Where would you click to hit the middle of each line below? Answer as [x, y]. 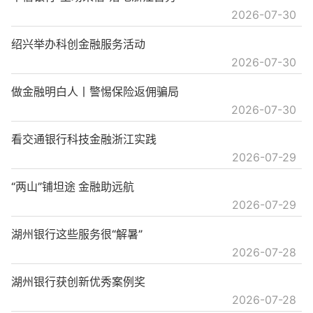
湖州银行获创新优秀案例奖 [78, 282]
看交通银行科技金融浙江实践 [84, 139]
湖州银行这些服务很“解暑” [77, 234]
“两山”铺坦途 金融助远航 [73, 187]
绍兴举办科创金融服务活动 [78, 44]
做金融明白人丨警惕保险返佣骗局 [95, 92]
